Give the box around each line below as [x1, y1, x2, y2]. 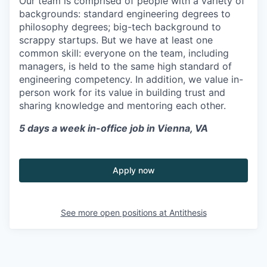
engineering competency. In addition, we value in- [19, 73, 243, 85]
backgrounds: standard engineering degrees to [19, 7, 231, 20]
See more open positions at [60, 207, 169, 218]
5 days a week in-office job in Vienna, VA [19, 122, 208, 134]
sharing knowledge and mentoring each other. [19, 99, 226, 111]
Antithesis [169, 207, 207, 218]
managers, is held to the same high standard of [19, 60, 232, 72]
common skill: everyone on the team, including [19, 46, 229, 59]
